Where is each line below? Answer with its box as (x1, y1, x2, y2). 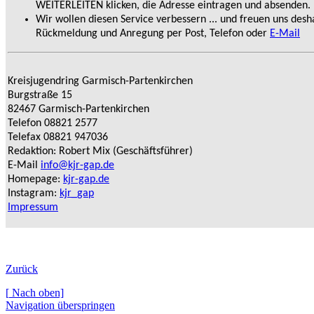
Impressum (8, 201, 58, 213)
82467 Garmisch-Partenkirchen (8, 103, 149, 115)
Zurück (6, 262, 38, 275)
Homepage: (8, 173, 63, 185)
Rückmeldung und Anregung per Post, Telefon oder (36, 27, 270, 39)
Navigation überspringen (6, 299, 115, 311)
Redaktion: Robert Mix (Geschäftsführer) (8, 145, 193, 157)
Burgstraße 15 (8, 89, 72, 101)
